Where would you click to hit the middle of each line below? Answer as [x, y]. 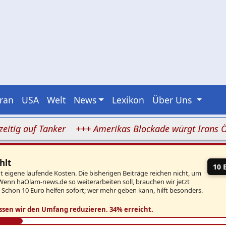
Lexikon [128, 100]
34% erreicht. [131, 210]
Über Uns [174, 100]
